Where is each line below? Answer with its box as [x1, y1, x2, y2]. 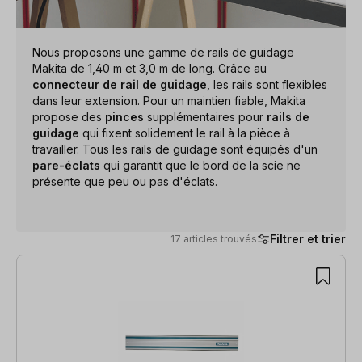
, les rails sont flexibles [207, 77, 327, 91]
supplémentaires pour [144, 109, 267, 124]
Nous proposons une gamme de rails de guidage [32, 44, 294, 59]
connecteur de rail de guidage [32, 77, 207, 91]
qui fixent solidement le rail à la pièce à [79, 125, 290, 140]
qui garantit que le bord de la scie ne [100, 158, 301, 172]
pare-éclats [32, 158, 100, 172]
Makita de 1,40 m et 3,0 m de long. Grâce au [32, 61, 267, 75]
